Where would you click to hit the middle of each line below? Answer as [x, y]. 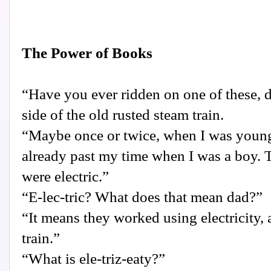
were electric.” [65, 177]
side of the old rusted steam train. [123, 115]
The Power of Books [87, 53]
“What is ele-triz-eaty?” [93, 259]
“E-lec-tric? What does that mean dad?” [142, 197]
